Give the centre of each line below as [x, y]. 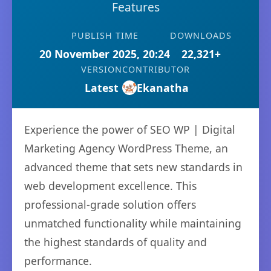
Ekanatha [163, 88]
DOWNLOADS [201, 35]
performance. [58, 261]
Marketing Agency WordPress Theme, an [126, 148]
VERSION [102, 69]
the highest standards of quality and [116, 242]
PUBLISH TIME [105, 35]
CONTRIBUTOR [156, 69]
